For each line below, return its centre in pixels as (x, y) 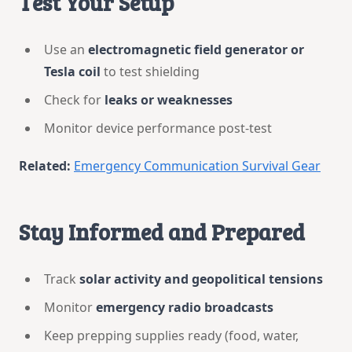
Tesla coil (72, 71)
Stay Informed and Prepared (162, 231)
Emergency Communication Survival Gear (197, 165)
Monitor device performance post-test (158, 128)
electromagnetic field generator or (196, 49)
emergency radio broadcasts (185, 307)
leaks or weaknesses (169, 99)
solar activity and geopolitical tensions (201, 279)
